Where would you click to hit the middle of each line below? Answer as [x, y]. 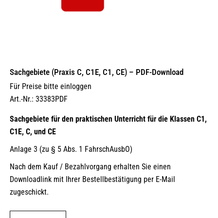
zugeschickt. [29, 192]
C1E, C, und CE [33, 132]
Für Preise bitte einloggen [51, 86]
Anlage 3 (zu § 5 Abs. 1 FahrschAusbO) [71, 149]
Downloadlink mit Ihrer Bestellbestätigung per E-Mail [92, 179]
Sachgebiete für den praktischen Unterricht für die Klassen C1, [108, 119]
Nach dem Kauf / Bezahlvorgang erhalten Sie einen [90, 167]
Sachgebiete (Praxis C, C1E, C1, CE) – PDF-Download [97, 72]
